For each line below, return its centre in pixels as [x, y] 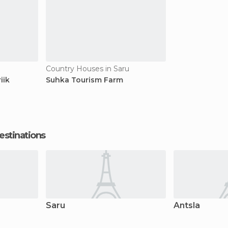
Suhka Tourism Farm [84, 80]
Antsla [187, 205]
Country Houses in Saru [88, 69]
